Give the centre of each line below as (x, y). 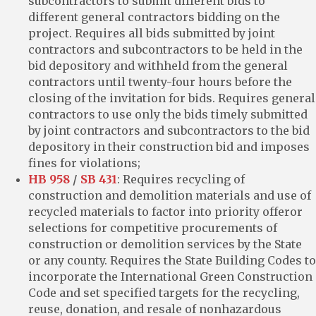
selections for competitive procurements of (153, 227)
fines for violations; (84, 163)
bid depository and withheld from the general (158, 65)
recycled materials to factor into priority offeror (165, 211)
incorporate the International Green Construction (170, 276)
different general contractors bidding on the (154, 17)
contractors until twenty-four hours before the (160, 81)
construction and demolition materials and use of (170, 195)
